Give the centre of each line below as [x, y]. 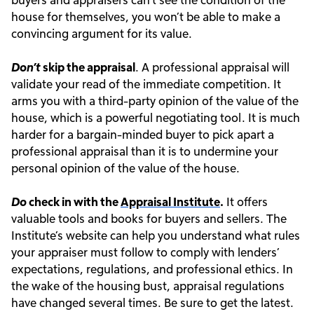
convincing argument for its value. [102, 33]
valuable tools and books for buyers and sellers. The [149, 218]
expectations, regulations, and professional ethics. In [152, 269]
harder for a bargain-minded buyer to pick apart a [143, 134]
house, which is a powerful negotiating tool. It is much [156, 117]
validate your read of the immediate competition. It [146, 84]
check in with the [74, 202]
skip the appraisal [88, 67]
